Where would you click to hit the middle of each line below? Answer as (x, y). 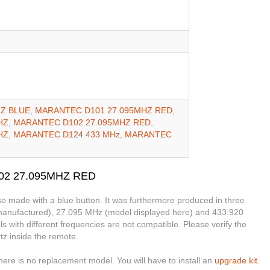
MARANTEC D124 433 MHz (67, 135)
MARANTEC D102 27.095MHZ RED (82, 123)
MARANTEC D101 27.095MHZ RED (104, 111)
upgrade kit (236, 261)
